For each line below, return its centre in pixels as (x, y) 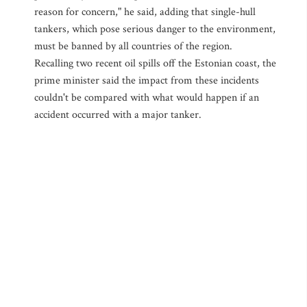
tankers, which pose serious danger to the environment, (155, 29)
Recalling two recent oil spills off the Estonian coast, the (155, 63)
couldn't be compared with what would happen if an (147, 98)
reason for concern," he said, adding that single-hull (145, 12)
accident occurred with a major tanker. (118, 115)
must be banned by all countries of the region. (133, 46)
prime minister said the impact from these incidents (147, 81)
